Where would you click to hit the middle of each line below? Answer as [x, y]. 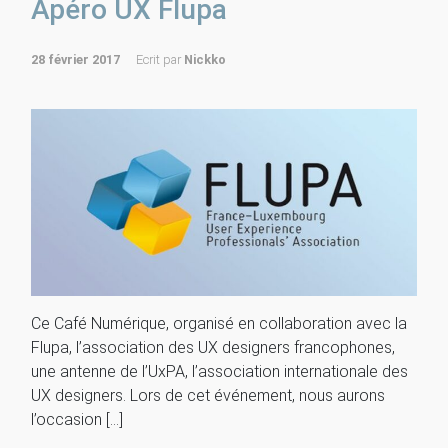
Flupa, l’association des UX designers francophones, [213, 348]
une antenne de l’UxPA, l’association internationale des [219, 372]
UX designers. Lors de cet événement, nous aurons [208, 396]
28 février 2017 [75, 59]
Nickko [205, 59]
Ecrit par [160, 59]
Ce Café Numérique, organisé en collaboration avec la [219, 324]
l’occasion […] [77, 420]
